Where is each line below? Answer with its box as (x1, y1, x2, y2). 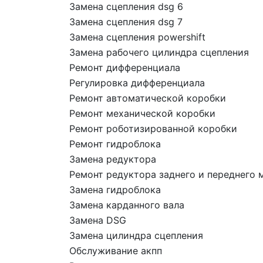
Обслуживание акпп (69, 245, 162, 257)
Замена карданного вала (69, 199, 184, 211)
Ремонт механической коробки (69, 107, 215, 119)
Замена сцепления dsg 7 (69, 16, 183, 28)
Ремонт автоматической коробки (69, 92, 226, 104)
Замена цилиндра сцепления (69, 230, 203, 241)
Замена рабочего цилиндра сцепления (69, 46, 249, 58)
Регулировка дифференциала (69, 77, 205, 89)
